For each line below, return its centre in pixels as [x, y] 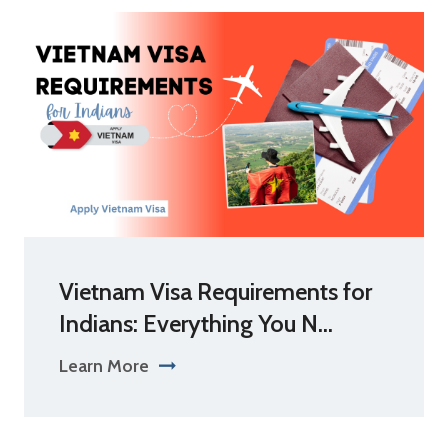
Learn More [104, 366]
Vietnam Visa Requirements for [215, 291]
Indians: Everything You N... [196, 323]
